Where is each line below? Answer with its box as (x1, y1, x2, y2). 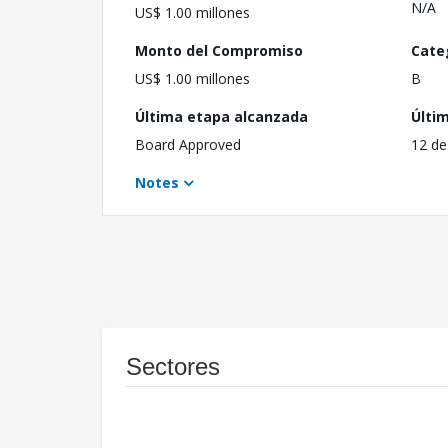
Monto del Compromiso (135, 41, 303, 61)
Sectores (126, 353, 220, 381)
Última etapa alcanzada (135, 107, 308, 127)
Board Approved (135, 135, 241, 155)
